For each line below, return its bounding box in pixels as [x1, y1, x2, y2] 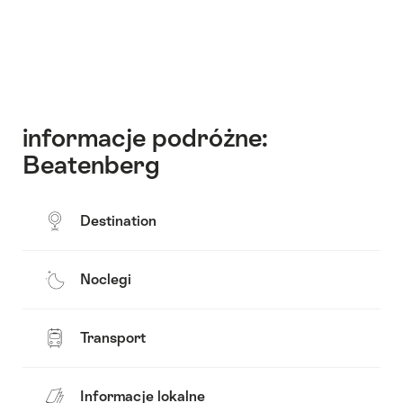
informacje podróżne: [22, 122, 268, 152]
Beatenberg [22, 149, 159, 179]
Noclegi [80, 271, 131, 289]
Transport [80, 329, 146, 347]
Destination [80, 212, 157, 230]
